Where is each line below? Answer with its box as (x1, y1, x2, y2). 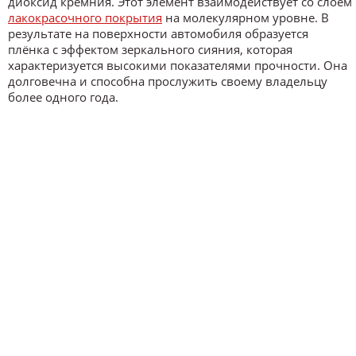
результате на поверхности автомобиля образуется (8, 25, 308, 41)
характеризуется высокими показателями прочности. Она (8, 56, 347, 73)
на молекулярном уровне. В (162, 9, 329, 25)
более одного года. (8, 88, 118, 105)
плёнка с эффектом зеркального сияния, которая (8, 41, 292, 57)
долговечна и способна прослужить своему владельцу (8, 72, 327, 89)
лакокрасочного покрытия (8, 9, 162, 25)
